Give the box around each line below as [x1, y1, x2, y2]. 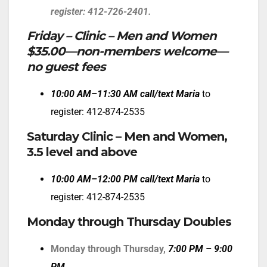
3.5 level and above [27, 145, 137, 160]
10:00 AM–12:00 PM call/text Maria [51, 173, 200, 185]
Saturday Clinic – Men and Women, [27, 129, 227, 144]
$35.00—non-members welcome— [27, 44, 228, 59]
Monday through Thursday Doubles [27, 214, 231, 229]
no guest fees [27, 60, 105, 74]
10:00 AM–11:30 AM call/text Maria [51, 88, 200, 100]
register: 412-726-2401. [51, 5, 151, 17]
